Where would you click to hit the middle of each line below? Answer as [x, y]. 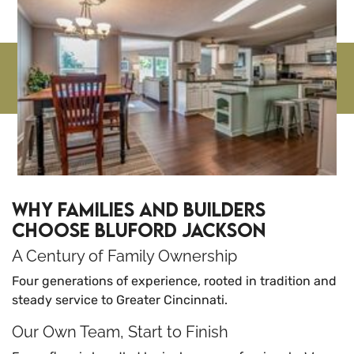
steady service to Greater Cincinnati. [120, 300]
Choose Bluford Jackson [139, 230]
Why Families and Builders [139, 209]
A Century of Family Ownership [124, 256]
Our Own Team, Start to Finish [120, 332]
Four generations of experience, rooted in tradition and [174, 281]
